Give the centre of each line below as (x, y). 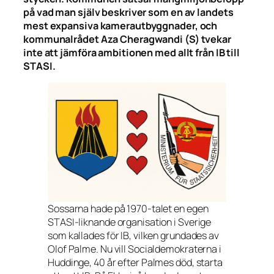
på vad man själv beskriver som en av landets (128, 12)
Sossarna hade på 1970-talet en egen (128, 208)
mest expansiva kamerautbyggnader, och (120, 25)
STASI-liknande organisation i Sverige (130, 222)
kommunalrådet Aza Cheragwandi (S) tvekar (127, 39)
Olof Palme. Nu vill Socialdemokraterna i (135, 249)
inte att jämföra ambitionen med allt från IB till (132, 52)
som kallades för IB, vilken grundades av (133, 235)
